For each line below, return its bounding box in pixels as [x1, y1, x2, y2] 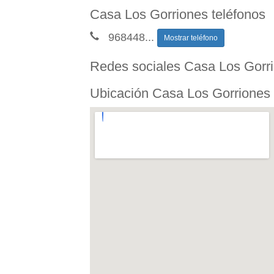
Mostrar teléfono [164, 33, 218, 42]
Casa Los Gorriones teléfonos [90, 6, 265, 22]
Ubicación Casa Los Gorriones [90, 85, 270, 101]
